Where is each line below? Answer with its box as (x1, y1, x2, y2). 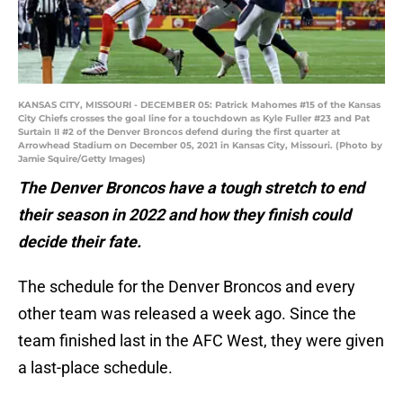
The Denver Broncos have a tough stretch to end (18, 178, 364, 198)
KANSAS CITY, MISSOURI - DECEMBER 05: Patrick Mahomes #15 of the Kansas (18, 99, 381, 112)
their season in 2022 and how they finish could (18, 205, 351, 225)
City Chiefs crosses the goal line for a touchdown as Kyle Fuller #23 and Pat (18, 112, 370, 125)
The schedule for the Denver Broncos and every (18, 277, 355, 297)
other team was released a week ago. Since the (18, 304, 356, 324)
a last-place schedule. (18, 358, 173, 378)
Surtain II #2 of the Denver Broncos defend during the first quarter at (18, 126, 340, 139)
